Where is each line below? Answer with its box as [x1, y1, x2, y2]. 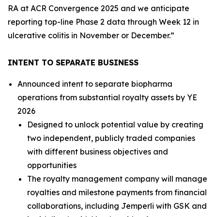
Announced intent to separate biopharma [17, 79, 172, 89]
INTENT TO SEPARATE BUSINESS [8, 58, 139, 67]
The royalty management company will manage [27, 174, 207, 184]
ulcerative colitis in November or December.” [8, 31, 174, 40]
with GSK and [154, 201, 207, 211]
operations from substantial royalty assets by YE [17, 93, 197, 102]
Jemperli [121, 201, 154, 211]
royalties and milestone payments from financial [27, 187, 207, 197]
